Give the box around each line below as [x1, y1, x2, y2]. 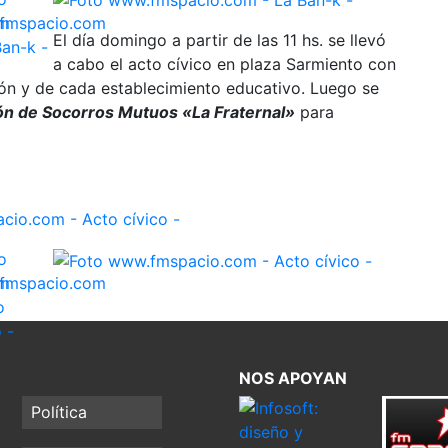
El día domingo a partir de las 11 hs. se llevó [53, 30, 386, 51]
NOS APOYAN [239, 367, 347, 388]
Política [31, 402, 88, 423]
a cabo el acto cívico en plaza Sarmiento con [53, 54, 396, 75]
